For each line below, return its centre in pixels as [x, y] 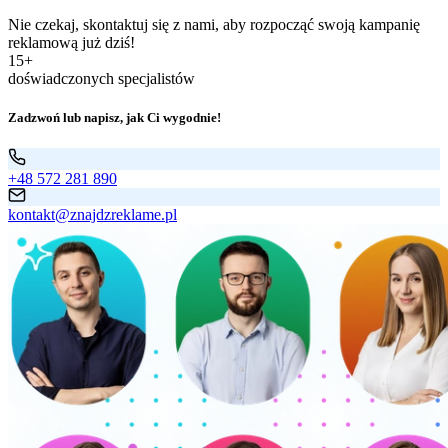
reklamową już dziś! [71, 42]
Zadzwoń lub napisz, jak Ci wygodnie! [114, 118]
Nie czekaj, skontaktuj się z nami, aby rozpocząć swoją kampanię [214, 24]
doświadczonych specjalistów [101, 78]
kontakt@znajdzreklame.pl [92, 215]
